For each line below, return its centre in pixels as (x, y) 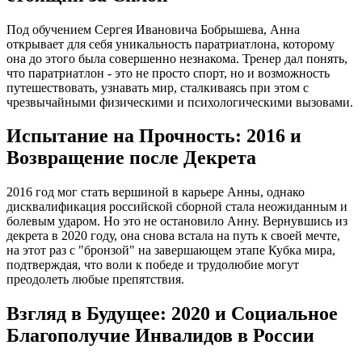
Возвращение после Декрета (131, 158)
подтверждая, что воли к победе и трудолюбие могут (153, 265)
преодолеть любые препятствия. (95, 280)
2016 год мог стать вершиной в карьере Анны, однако (156, 192)
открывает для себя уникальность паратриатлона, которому (170, 44)
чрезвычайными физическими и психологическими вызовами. (180, 102)
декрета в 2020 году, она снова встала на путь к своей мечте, (173, 236)
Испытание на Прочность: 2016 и (154, 136)
